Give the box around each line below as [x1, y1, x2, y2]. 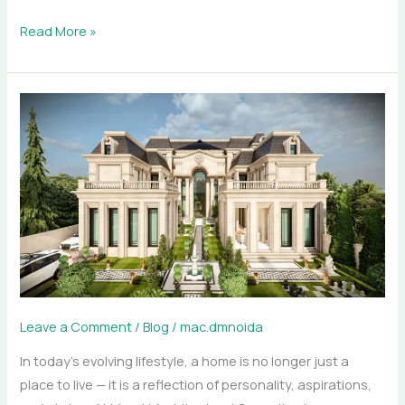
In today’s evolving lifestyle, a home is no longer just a [20, 352, 350, 371]
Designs [19, 189, 71, 208]
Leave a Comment [20, 316, 133, 335]
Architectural [19, 142, 100, 161]
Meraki [19, 118, 61, 137]
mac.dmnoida [180, 316, 264, 335]
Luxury [19, 212, 61, 231]
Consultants [19, 165, 99, 184]
